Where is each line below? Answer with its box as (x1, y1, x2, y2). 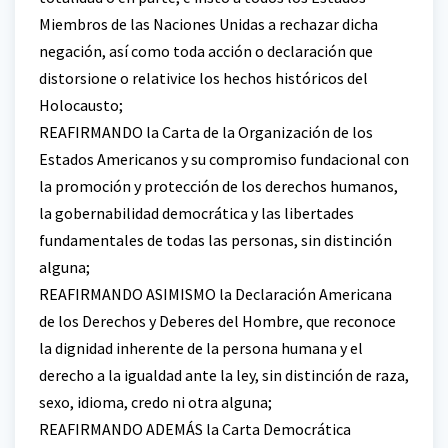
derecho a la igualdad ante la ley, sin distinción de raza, (39, 364, 409, 385)
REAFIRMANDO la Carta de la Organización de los (39, 121, 373, 142)
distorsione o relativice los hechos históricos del (39, 67, 368, 88)
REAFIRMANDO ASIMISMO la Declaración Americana (39, 283, 392, 304)
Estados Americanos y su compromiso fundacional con (39, 148, 409, 169)
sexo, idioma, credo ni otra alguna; (39, 391, 272, 412)
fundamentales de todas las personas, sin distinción (39, 229, 392, 250)
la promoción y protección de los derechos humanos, (39, 175, 398, 196)
